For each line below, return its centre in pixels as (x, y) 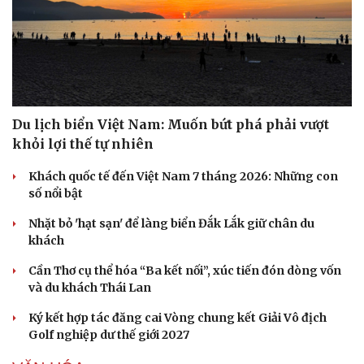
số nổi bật (56, 193)
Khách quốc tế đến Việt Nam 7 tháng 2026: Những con (183, 176)
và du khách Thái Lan (90, 287)
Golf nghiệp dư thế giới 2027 (109, 334)
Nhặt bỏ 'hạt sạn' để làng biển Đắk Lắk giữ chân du (171, 223)
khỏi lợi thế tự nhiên (83, 143)
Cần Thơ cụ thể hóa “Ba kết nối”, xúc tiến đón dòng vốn (185, 270)
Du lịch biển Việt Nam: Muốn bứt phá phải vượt (171, 124)
